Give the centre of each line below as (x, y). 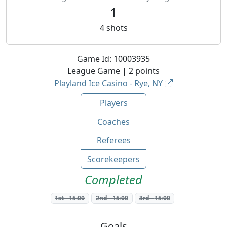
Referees (113, 140)
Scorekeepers (113, 159)
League (81, 71)
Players (113, 103)
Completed (113, 180)
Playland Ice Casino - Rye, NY (108, 83)
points (147, 71)
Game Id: (95, 59)
